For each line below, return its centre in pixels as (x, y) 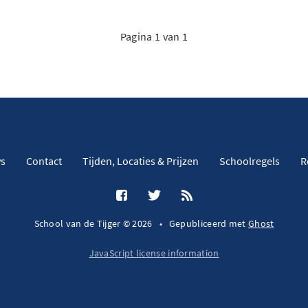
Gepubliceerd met (208, 223)
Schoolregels (249, 161)
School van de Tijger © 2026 (93, 223)
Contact (44, 161)
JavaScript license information (154, 253)
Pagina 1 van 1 (154, 36)
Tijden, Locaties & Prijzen (140, 161)
